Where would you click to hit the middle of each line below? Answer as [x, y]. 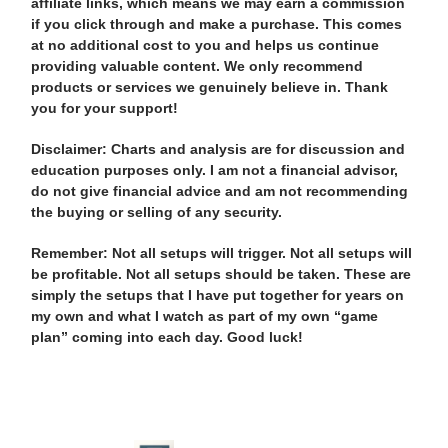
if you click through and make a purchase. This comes [216, 23]
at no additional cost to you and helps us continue [205, 44]
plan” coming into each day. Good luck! [167, 336]
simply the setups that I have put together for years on [217, 294]
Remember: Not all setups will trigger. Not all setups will [221, 252]
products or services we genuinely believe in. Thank [209, 86]
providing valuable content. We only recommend [197, 65]
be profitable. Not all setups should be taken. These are [221, 273]
